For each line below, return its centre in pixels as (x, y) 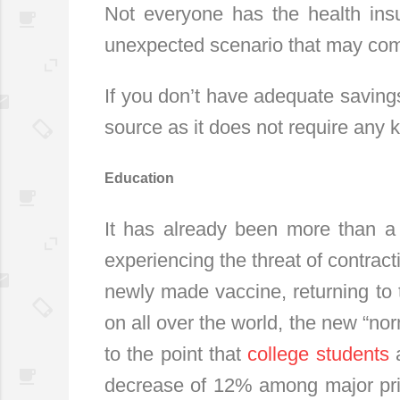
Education (139, 178)
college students (318, 354)
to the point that (176, 354)
